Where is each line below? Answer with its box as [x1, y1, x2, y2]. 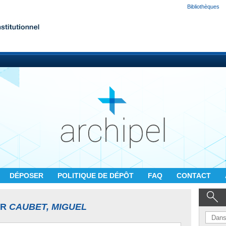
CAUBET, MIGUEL [9, 202, 87, 212]
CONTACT [177, 172, 213, 180]
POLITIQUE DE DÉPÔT [58, 172, 136, 180]
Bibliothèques [187, 4, 219, 10]
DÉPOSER [10, 172, 45, 180]
